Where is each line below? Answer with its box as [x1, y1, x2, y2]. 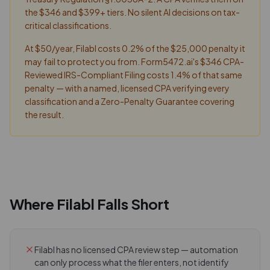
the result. [25, 109, 64, 120]
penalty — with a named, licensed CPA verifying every [25, 83, 230, 93]
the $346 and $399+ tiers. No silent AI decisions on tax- [25, 7, 240, 17]
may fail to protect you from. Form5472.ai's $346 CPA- [25, 56, 244, 67]
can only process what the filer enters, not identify [34, 257, 229, 268]
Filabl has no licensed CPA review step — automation [34, 244, 238, 255]
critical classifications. [25, 20, 111, 31]
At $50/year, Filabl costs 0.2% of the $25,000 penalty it [25, 43, 245, 54]
